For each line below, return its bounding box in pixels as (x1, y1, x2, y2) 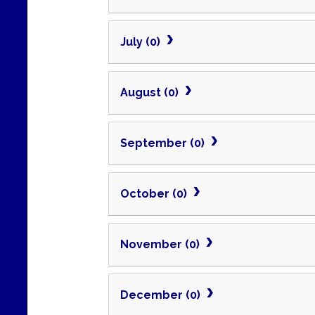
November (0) (120, 237, 202, 251)
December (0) (120, 288, 203, 302)
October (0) (120, 186, 190, 200)
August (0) (120, 85, 181, 99)
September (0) (120, 136, 207, 150)
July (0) (120, 34, 163, 49)
